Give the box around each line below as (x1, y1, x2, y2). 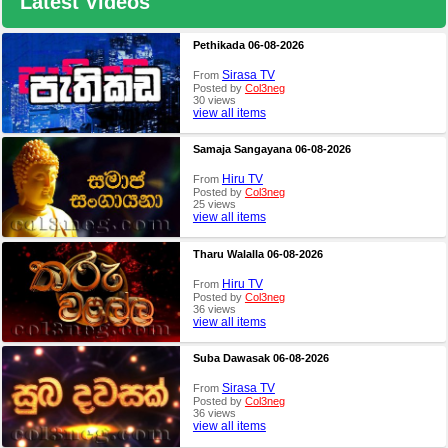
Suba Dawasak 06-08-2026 (192, 352, 329, 365)
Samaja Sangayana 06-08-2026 (192, 143, 351, 156)
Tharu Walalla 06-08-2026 (192, 247, 323, 260)
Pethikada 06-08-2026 (192, 38, 304, 51)
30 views (192, 93, 236, 106)
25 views (192, 198, 236, 211)
